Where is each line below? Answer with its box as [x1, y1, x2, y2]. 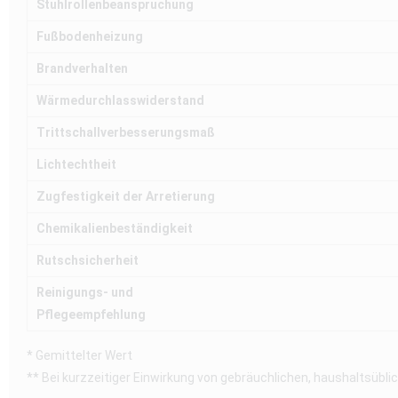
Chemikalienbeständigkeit [36, 221, 193, 236]
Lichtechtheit [36, 157, 116, 172]
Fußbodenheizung [36, 29, 143, 44]
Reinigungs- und [36, 285, 133, 300]
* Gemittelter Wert [27, 348, 132, 363]
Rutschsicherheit [36, 253, 139, 268]
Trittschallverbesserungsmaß [36, 125, 215, 140]
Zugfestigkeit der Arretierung [36, 189, 215, 204]
